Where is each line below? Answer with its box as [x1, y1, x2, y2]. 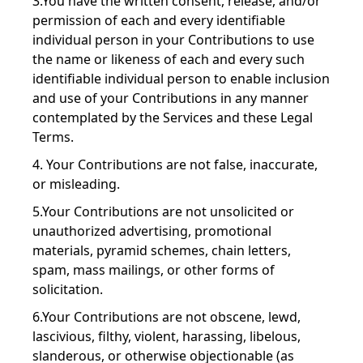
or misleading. [32, 175, 120, 193]
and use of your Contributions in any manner [32, 89, 309, 107]
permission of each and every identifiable [32, 11, 285, 29]
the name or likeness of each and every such [32, 50, 305, 68]
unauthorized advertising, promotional [32, 222, 271, 240]
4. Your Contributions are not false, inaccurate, [32, 156, 318, 173]
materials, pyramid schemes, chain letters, [32, 241, 291, 259]
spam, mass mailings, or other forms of [32, 261, 275, 279]
